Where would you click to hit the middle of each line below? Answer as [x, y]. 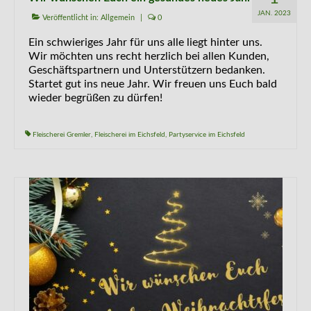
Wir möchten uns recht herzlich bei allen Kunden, [149, 56]
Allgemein [118, 18]
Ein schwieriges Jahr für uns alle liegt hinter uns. [145, 42]
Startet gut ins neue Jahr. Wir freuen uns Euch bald [153, 84]
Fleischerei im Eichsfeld [130, 135]
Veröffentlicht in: [70, 18]
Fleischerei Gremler [62, 135]
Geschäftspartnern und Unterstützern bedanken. [147, 70]
